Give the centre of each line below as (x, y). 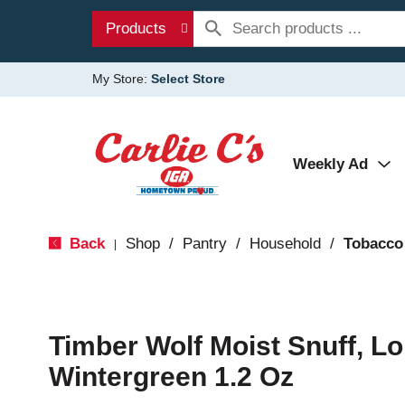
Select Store (188, 79)
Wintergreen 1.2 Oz (171, 377)
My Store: (122, 79)
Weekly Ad (330, 164)
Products (136, 28)
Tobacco (373, 244)
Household (285, 244)
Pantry (204, 244)
